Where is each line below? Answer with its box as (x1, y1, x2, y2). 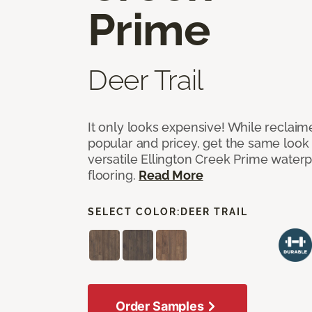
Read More (139, 167, 203, 182)
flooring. (88, 167, 139, 182)
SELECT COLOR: (88, 205, 180, 217)
